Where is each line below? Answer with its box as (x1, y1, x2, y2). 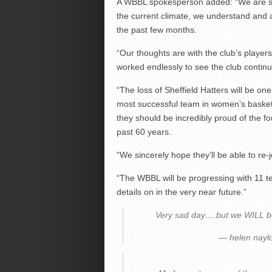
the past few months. (116, 24, 197, 35)
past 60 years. (116, 126, 171, 137)
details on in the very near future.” (116, 186, 246, 197)
